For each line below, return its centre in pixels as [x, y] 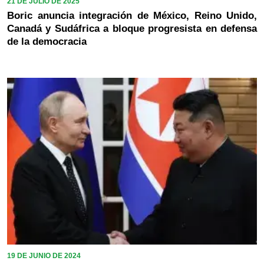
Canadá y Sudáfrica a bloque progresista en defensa [132, 28]
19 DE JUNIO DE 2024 [44, 255]
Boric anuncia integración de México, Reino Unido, [132, 15]
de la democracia [47, 41]
